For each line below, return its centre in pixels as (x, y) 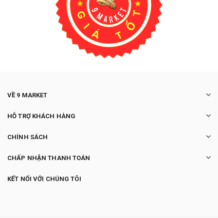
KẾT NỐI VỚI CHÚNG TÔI (44, 179)
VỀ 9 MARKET (27, 95)
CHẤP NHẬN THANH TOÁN (49, 158)
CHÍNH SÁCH (28, 137)
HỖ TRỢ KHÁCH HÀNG (42, 116)
